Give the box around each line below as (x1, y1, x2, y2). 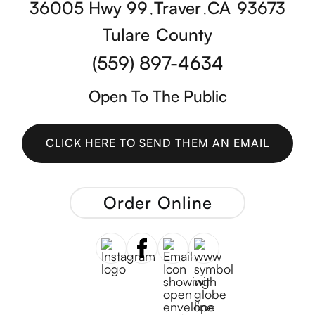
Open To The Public (88, 86, 227, 105)
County (156, 24, 212, 45)
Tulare (103, 24, 150, 45)
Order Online (103, 192, 212, 214)
